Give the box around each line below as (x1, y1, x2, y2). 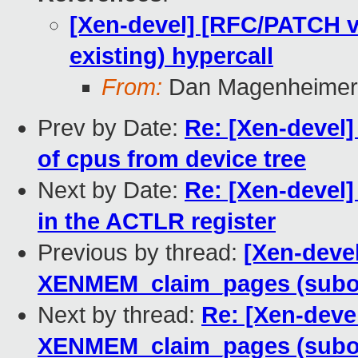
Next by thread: (38, 302, 201, 328)
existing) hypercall (70, 43, 273, 70)
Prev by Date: (38, 115, 185, 141)
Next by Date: (38, 177, 185, 204)
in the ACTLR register (38, 209, 276, 235)
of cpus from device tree (38, 146, 306, 173)
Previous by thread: (38, 240, 244, 266)
